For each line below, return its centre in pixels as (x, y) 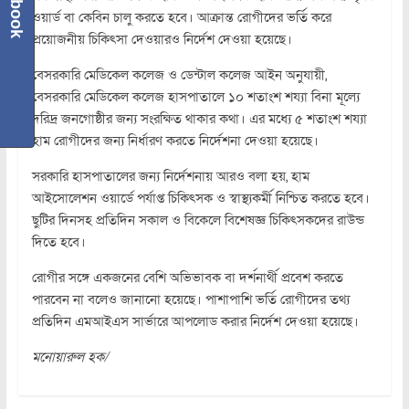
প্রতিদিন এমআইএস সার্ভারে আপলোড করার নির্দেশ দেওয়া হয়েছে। (195, 322)
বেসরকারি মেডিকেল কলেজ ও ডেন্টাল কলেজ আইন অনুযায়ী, (179, 75)
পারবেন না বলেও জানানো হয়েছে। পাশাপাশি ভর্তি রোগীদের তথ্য (190, 300)
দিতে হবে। (58, 242)
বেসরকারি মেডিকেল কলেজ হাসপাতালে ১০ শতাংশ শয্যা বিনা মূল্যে (195, 97)
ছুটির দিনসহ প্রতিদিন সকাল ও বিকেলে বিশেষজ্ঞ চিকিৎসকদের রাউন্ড (198, 220)
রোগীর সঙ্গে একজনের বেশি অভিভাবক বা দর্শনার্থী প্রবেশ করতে (187, 278)
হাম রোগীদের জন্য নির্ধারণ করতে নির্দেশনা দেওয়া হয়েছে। (175, 141)
